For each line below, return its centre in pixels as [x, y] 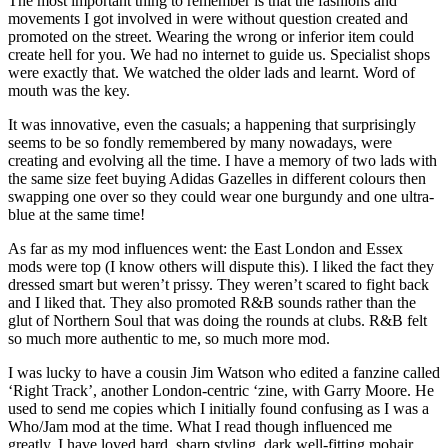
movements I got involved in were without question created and [208, 18]
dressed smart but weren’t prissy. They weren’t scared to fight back [218, 284]
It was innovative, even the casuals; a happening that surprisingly [212, 124]
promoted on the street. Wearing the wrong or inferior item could [211, 36]
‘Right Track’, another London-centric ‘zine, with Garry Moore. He [221, 390]
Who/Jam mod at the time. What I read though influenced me [200, 426]
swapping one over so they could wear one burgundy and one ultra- [221, 196]
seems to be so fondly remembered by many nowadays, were [200, 142]
